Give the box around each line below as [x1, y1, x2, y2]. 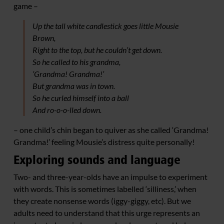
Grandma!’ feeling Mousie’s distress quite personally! [13, 136, 194, 146]
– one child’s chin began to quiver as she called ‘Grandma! [13, 124, 208, 134]
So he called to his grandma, [32, 56, 120, 66]
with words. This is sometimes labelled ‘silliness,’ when [13, 183, 196, 193]
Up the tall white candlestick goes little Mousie [32, 20, 178, 30]
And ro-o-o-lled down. [32, 104, 101, 114]
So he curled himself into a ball [32, 92, 129, 102]
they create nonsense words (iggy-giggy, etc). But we [13, 195, 191, 205]
